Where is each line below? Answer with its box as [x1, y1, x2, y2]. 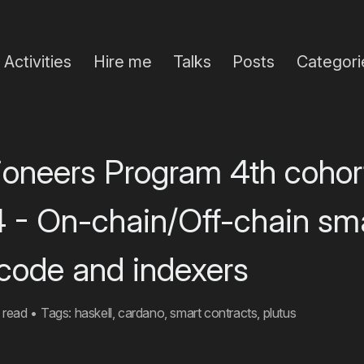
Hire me [93, 52, 152, 71]
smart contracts [170, 305, 258, 322]
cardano [118, 305, 165, 322]
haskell [74, 305, 112, 322]
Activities [4, 52, 72, 71]
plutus [262, 305, 297, 322]
